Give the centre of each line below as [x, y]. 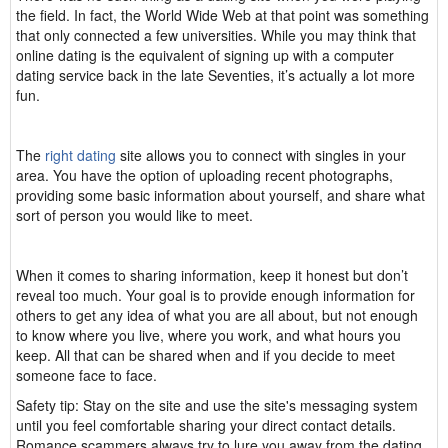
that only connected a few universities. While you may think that [216, 35]
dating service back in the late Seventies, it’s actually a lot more [215, 75]
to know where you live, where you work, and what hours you [208, 335]
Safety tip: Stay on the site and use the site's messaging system [217, 405]
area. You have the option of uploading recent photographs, [204, 175]
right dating [82, 155]
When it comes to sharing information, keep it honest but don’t [212, 275]
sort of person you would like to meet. [134, 215]
